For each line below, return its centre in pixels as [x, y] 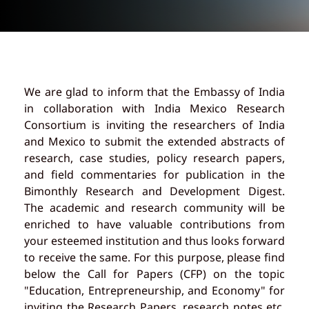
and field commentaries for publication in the [154, 175]
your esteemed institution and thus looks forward [154, 241]
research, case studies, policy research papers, [154, 158]
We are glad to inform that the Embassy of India [154, 92]
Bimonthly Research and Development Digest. [154, 191]
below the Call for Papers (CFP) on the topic [154, 274]
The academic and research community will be [154, 208]
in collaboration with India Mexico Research [154, 108]
